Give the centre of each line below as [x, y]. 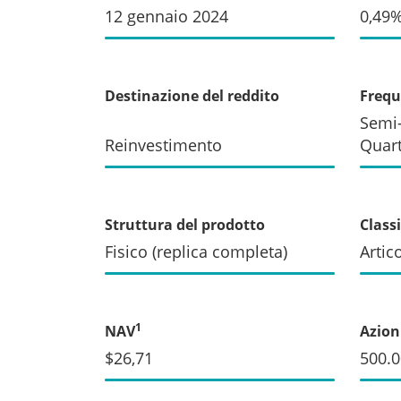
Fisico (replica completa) [196, 251]
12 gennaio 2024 [166, 16]
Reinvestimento [163, 145]
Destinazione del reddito [192, 95]
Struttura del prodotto [185, 224]
